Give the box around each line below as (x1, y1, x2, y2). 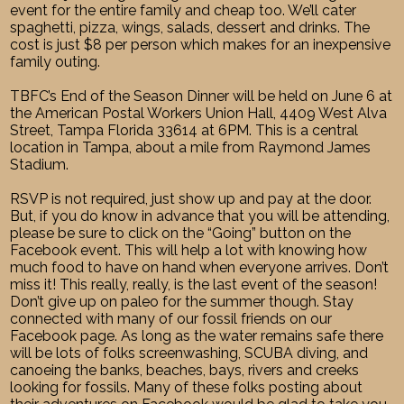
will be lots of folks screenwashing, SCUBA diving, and (10, 344, 369, 362)
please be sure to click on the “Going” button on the (10, 224, 352, 242)
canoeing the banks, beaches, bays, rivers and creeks (10, 361, 360, 379)
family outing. (10, 52, 101, 70)
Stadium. (10, 155, 69, 173)
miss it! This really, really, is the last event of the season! (10, 275, 378, 293)
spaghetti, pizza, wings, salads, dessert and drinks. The (10, 18, 371, 36)
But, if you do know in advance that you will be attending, (10, 207, 390, 225)
